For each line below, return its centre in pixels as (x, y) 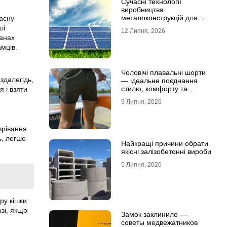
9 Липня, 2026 (141, 102)
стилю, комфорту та (154, 89)
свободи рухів (144, 97)
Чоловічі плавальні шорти (163, 72)
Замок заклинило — (154, 214)
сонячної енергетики (155, 26)
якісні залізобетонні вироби (166, 152)
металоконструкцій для (159, 18)
